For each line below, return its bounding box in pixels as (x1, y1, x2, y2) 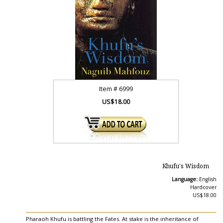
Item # (99, 85, 119, 93)
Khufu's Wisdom (162, 162, 209, 172)
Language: (171, 176, 199, 183)
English (199, 176, 217, 183)
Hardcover (190, 184, 217, 191)
